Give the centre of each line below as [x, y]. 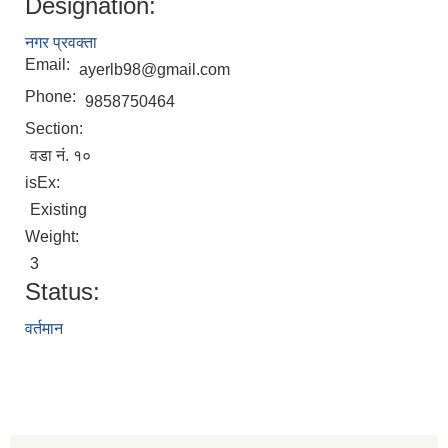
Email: [49, 65]
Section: [56, 129]
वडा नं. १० [60, 156]
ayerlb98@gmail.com [154, 70]
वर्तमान [44, 329]
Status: [62, 292]
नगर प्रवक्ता [61, 43]
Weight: [54, 237]
